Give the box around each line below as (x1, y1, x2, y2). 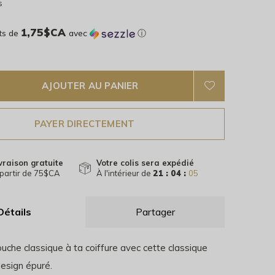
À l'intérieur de (96, 168, 153, 178)
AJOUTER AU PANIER (42, 80, 139, 91)
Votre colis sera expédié (96, 158, 194, 168)
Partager (135, 206, 175, 218)
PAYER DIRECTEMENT (34, 118, 135, 130)
